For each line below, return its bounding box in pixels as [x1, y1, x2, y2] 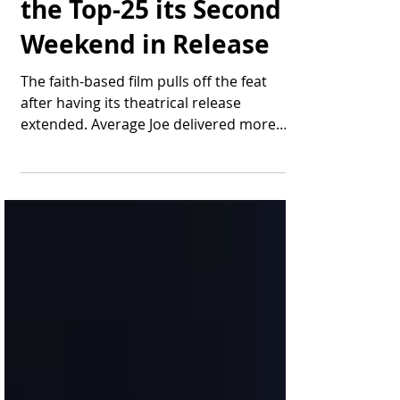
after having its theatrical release [21, 125, 241, 145]
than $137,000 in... [21, 168, 142, 187]
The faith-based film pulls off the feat [21, 104, 267, 123]
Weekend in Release [21, 59, 270, 94]
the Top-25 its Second [21, 24, 281, 59]
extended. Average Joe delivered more [21, 146, 173, 166]
